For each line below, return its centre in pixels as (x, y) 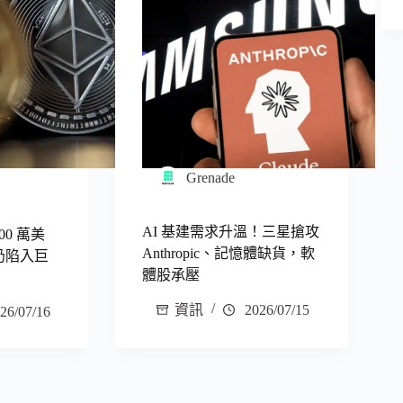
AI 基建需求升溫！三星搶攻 (231, 231)
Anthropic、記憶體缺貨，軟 (229, 253)
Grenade (211, 178)
